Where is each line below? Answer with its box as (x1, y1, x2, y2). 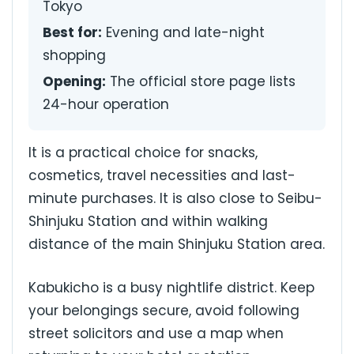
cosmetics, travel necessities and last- (28, 166, 296, 186)
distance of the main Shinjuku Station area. (28, 235, 325, 254)
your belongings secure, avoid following (28, 300, 299, 320)
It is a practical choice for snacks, (28, 143, 258, 163)
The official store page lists (106, 72, 296, 92)
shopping (43, 46, 106, 66)
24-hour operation (43, 95, 169, 115)
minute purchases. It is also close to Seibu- (28, 189, 322, 209)
